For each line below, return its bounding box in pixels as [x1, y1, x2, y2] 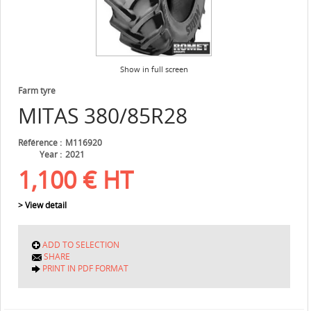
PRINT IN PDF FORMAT [42, 262, 128, 275]
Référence [18, 137, 60, 149]
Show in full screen [119, 64, 188, 75]
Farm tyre [18, 85, 56, 97]
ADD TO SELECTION [42, 239, 119, 251]
